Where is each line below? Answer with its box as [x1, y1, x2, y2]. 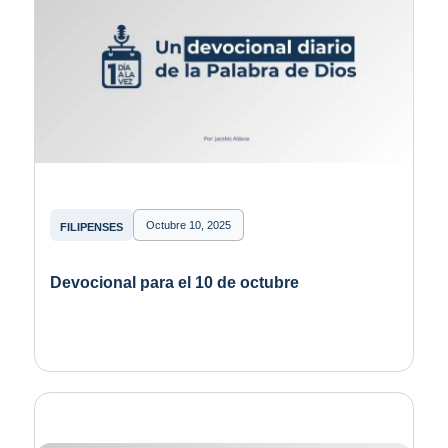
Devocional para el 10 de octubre [49, 273, 299, 291]
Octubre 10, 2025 [145, 218, 231, 231]
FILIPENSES [59, 220, 123, 233]
